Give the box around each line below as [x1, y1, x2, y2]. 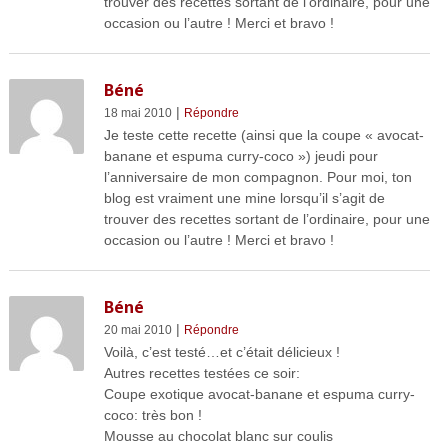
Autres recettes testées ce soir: [103, 365, 300, 382]
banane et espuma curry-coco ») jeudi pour [103, 148, 378, 165]
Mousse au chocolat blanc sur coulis [103, 428, 333, 445]
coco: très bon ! [103, 407, 202, 424]
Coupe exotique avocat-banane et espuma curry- [103, 386, 415, 403]
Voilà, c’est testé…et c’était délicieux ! [103, 344, 340, 361]
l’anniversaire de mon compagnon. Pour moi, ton [103, 169, 412, 186]
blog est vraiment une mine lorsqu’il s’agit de [103, 190, 385, 207]
